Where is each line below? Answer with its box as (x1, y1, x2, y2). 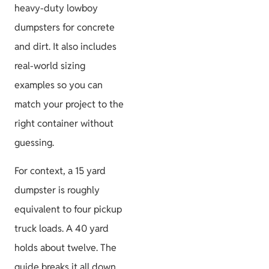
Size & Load (167, 147, 232, 161)
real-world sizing (14, 59, 85, 73)
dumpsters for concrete (14, 21, 115, 34)
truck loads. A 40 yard (14, 222, 109, 235)
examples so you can (14, 79, 103, 92)
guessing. (14, 136, 54, 150)
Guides (180, 74, 219, 88)
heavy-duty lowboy (14, 2, 98, 15)
